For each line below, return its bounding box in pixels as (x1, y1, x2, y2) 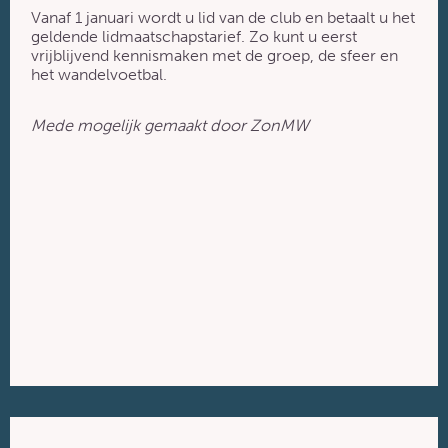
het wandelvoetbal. (31, 64, 168, 84)
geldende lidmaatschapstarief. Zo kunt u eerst (31, 26, 358, 46)
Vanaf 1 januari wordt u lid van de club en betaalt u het (31, 7, 416, 27)
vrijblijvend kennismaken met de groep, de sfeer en (31, 45, 399, 65)
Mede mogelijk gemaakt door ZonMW (31, 115, 310, 135)
